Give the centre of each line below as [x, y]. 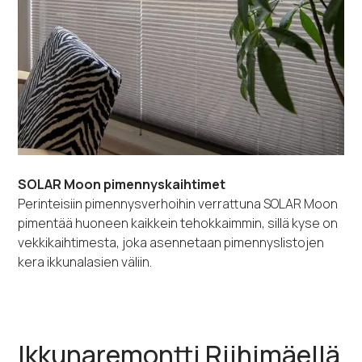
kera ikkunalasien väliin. [85, 262]
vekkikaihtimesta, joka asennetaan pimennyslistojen [171, 243]
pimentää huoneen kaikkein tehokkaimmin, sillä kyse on [178, 223]
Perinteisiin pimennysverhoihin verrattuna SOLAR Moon [178, 204]
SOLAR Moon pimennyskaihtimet [122, 185]
